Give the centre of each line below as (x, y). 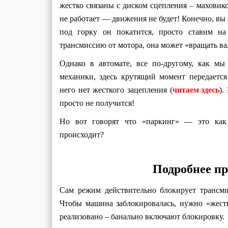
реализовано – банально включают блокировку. (142, 216)
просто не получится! (97, 103)
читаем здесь (196, 90)
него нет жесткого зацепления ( (116, 90)
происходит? (82, 134)
